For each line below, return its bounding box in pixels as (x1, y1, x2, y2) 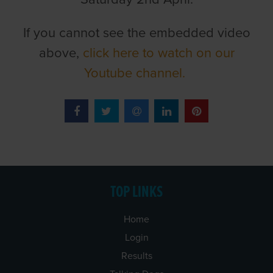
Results (121, 249, 152, 262)
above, (38, 44, 83, 61)
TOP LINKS (110, 182, 163, 203)
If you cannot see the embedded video (23, 24, 250, 41)
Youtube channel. (84, 65, 189, 81)
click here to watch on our (82, 44, 235, 61)
